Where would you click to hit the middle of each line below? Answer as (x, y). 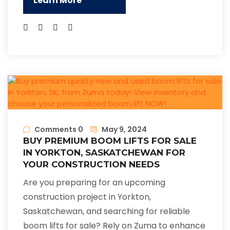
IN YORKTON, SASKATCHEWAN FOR (104, 153)
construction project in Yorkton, (87, 197)
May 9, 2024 (124, 130)
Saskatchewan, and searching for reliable (107, 212)
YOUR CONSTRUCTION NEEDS (91, 165)
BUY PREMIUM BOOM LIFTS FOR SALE (110, 141)
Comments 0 (59, 130)
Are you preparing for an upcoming (94, 183)
